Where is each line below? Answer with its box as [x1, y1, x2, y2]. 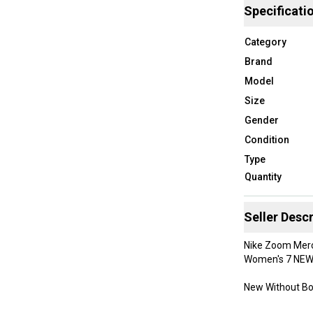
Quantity [244, 170, 282, 182]
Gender [244, 114, 279, 126]
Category [244, 36, 286, 48]
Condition [244, 133, 289, 145]
